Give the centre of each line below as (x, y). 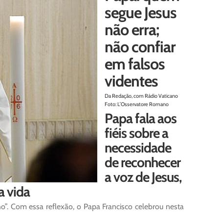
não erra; (131, 30)
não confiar (140, 47)
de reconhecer (142, 162)
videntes (131, 81)
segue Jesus (140, 12)
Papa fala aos (140, 118)
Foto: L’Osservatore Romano (136, 104)
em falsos (134, 64)
